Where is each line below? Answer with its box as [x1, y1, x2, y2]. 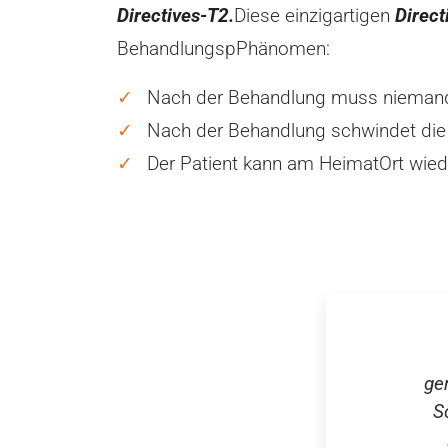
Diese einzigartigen [234, 4, 395, 27]
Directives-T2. [117, 4, 234, 27]
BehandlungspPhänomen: [117, 37, 330, 60]
